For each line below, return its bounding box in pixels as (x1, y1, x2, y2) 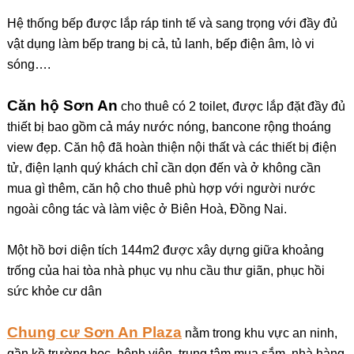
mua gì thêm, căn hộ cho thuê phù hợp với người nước (6, 182, 315, 195)
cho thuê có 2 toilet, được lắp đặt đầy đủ (117, 100, 345, 113)
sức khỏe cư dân (6, 284, 102, 298)
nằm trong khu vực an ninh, (181, 326, 337, 340)
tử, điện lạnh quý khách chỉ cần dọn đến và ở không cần (6, 161, 321, 175)
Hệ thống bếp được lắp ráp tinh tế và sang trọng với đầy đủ (6, 17, 337, 30)
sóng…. (6, 58, 51, 71)
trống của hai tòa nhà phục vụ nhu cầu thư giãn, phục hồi (6, 264, 325, 277)
